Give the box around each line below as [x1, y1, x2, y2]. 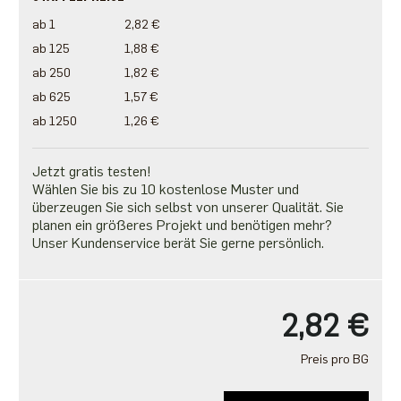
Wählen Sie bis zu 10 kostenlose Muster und [31, 181, 299, 199]
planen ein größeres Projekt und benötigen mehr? [31, 217, 332, 235]
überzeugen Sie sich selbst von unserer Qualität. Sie [31, 199, 344, 217]
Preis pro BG [301, 352, 370, 368]
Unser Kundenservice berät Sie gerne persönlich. [31, 235, 324, 252]
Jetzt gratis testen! [31, 163, 151, 181]
